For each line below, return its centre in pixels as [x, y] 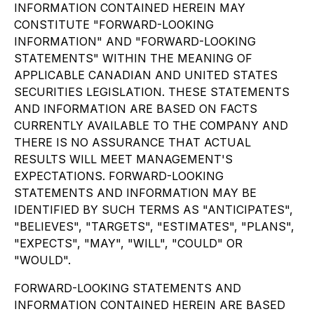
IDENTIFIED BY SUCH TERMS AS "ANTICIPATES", [153, 210]
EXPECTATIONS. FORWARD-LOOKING [119, 176]
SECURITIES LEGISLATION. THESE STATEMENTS [152, 92]
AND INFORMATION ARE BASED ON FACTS [136, 109]
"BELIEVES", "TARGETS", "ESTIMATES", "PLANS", [154, 226]
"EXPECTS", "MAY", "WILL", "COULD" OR [128, 243]
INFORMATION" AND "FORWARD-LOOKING [135, 41]
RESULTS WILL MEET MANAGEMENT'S [123, 159]
